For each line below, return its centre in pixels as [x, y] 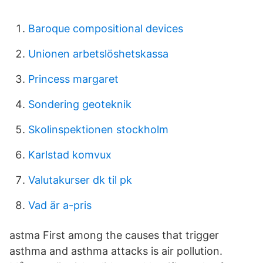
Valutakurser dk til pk [80, 180]
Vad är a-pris [60, 205]
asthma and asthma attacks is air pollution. [116, 251]
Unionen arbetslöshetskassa [98, 54]
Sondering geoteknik [80, 104]
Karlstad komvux [70, 155]
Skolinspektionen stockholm [98, 129]
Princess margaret [73, 79]
